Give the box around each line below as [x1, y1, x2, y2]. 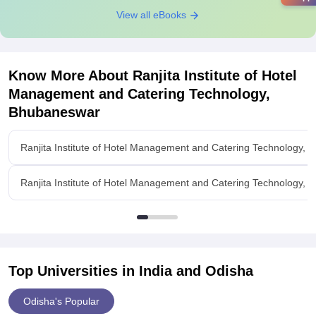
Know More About [8, 68, 133, 83]
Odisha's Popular [23, 296, 99, 307]
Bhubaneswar [8, 104, 100, 120]
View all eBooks [116, 9, 189, 20]
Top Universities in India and [8, 263, 205, 279]
